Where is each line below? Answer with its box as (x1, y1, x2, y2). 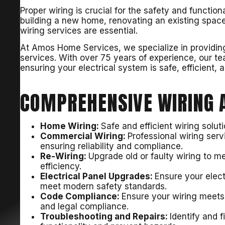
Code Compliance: (40, 191, 122, 202)
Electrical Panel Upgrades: (40, 171, 155, 182)
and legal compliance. (40, 201, 129, 212)
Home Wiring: (40, 121, 101, 132)
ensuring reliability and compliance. (40, 141, 183, 152)
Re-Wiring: (40, 151, 89, 162)
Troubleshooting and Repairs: (40, 211, 170, 222)
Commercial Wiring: (40, 131, 128, 142)
